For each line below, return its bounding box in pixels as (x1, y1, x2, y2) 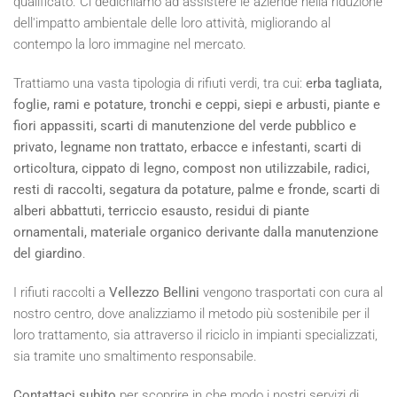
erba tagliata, (306, 74, 382, 91)
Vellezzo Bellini (109, 284, 199, 300)
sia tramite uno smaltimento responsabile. (13, 347, 257, 364)
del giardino (13, 245, 82, 261)
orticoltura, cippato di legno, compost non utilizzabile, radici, (13, 160, 370, 176)
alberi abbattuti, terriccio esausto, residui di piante (13, 202, 309, 219)
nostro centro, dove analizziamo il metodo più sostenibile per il (13, 305, 370, 322)
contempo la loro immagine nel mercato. (13, 35, 246, 52)
